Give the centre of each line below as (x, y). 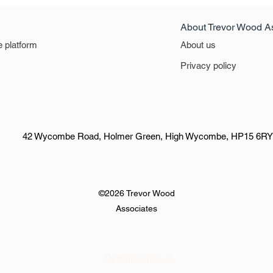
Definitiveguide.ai (138, 258)
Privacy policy (208, 66)
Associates (136, 208)
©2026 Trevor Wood (136, 193)
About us (198, 45)
